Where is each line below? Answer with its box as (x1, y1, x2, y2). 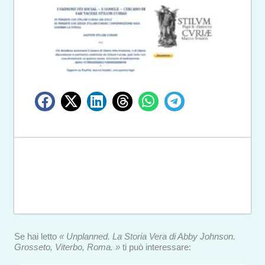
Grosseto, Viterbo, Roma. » (14, 243, 120, 253)
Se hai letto (14, 232, 59, 242)
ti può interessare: (120, 243, 191, 253)
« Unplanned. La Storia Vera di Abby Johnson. (59, 232, 235, 242)
